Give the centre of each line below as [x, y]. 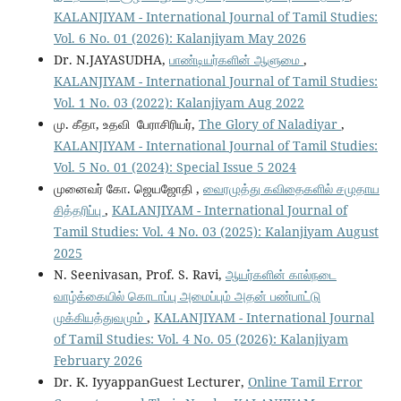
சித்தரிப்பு [79, 210]
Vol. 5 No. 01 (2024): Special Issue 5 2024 [175, 167]
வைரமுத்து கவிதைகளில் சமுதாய [291, 189]
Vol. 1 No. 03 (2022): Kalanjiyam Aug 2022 [179, 103]
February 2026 [98, 361]
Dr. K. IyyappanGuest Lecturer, [150, 382]
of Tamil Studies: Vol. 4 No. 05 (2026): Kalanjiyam [200, 339]
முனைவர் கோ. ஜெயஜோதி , [128, 189]
